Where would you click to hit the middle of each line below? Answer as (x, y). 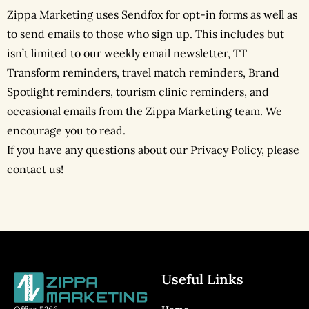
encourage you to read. (66, 131)
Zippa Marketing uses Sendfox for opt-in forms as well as (152, 15)
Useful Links (202, 279)
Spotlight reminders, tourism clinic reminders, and (138, 92)
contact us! (35, 169)
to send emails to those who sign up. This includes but (146, 34)
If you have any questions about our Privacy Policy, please (153, 150)
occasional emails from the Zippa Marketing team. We (144, 111)
